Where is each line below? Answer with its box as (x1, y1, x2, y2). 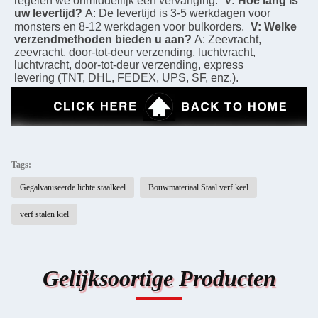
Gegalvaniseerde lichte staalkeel (20, 182, 126, 192)
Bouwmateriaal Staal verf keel (148, 182, 248, 192)
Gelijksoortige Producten (42, 265, 276, 291)
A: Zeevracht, (194, 33, 261, 45)
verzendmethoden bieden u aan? (14, 33, 192, 45)
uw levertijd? (14, 7, 82, 19)
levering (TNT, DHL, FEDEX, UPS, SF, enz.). (14, 72, 238, 84)
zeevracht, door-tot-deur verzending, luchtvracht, (14, 46, 256, 58)
